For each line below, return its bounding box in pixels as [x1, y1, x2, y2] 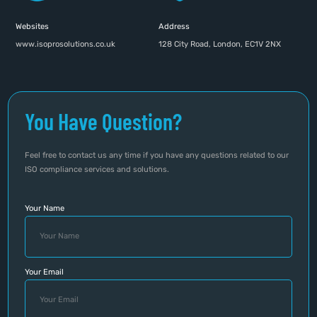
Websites [16, 21, 50, 31]
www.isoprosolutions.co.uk [16, 39, 116, 49]
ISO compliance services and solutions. [24, 165, 171, 175]
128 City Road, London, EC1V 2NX [158, 39, 281, 49]
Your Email [24, 267, 64, 277]
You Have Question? [24, 108, 182, 135]
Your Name [24, 203, 64, 213]
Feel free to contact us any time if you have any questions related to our [24, 151, 289, 161]
